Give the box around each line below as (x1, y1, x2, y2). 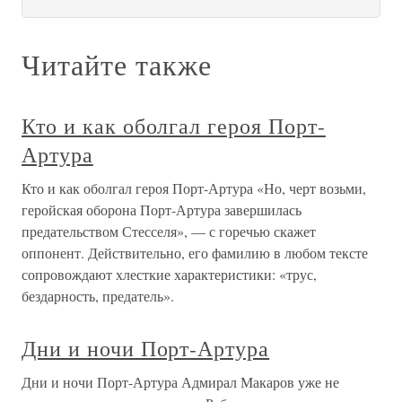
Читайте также (22, 45, 212, 83)
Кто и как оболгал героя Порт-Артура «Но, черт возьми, (22, 179, 366, 197)
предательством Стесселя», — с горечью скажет (22, 222, 316, 240)
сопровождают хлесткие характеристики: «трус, (22, 265, 317, 284)
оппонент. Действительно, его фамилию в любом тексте (22, 243, 368, 262)
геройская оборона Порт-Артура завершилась (22, 200, 301, 219)
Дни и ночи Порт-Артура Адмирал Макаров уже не (22, 372, 339, 391)
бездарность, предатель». (22, 286, 174, 305)
